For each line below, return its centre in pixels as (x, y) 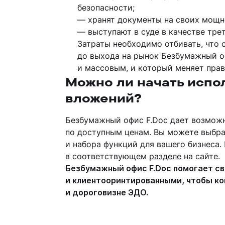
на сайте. (201, 156)
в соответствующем (107, 156)
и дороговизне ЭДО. (107, 192)
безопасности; (106, 8)
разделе (165, 156)
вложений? (103, 98)
